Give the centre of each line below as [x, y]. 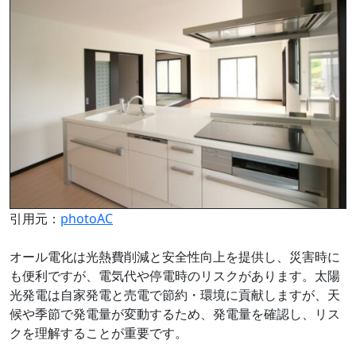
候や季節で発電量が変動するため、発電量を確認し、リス [175, 314]
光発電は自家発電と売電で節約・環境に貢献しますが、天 [175, 295]
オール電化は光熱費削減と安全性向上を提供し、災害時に [175, 257]
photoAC [87, 219]
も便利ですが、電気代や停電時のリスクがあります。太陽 [175, 276]
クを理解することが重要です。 [99, 333]
